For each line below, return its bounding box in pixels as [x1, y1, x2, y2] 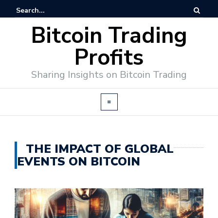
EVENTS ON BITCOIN [17, 154, 140, 169]
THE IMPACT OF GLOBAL [26, 141, 174, 157]
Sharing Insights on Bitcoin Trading [31, 68, 187, 81]
